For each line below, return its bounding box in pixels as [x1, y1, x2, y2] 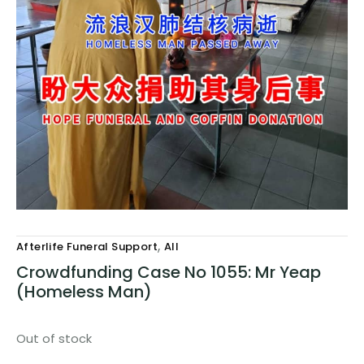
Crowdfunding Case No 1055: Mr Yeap [16, 261, 321, 284]
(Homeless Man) [16, 280, 152, 304]
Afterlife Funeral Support [16, 239, 158, 255]
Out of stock [16, 331, 92, 348]
